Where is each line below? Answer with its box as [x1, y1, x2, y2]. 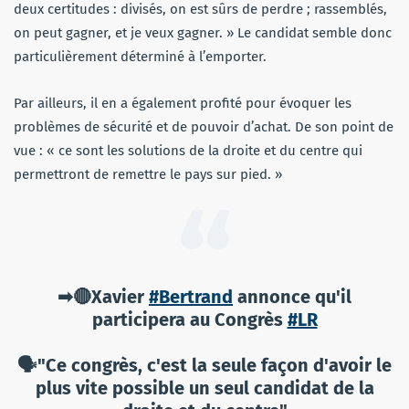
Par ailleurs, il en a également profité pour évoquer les [14, 94, 351, 111]
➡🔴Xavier [58, 285, 149, 308]
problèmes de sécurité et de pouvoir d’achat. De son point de [14, 118, 393, 135]
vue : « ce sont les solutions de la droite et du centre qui [14, 142, 362, 159]
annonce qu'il [233, 285, 351, 308]
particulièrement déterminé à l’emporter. [14, 47, 267, 65]
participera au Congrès [91, 308, 288, 330]
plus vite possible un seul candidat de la [35, 376, 374, 399]
